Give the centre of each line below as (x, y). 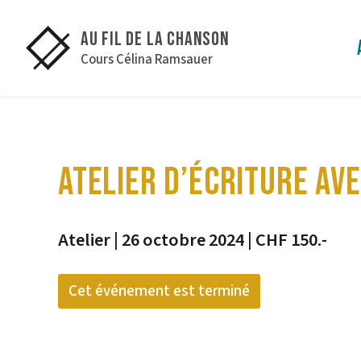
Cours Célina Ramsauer (146, 59)
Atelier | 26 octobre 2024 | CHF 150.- (193, 240)
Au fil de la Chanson (155, 39)
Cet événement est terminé (159, 291)
